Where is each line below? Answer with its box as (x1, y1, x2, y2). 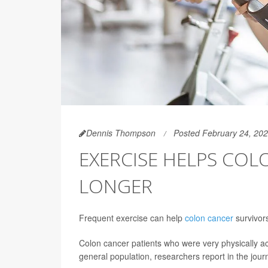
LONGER (79, 172, 153, 199)
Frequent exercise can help (79, 211, 185, 224)
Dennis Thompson (86, 126, 156, 139)
